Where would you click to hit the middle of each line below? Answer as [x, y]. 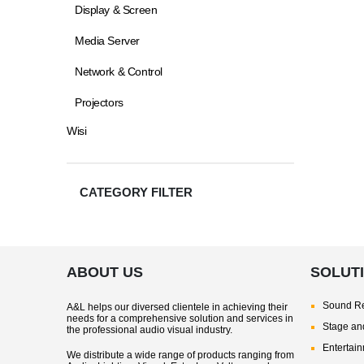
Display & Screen [116, 10]
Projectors [99, 102]
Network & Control [119, 71]
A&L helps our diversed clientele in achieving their [177, 307]
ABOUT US [105, 272]
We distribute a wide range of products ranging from [180, 355]
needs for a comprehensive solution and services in [180, 318]
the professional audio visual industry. [149, 330]
